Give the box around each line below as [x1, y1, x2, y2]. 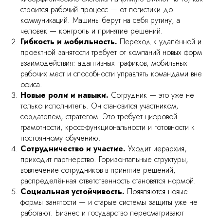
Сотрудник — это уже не [109, 90, 194, 101]
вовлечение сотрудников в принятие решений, [20, 164, 176, 176]
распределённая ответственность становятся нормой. [20, 175, 196, 187]
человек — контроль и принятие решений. [20, 25, 163, 37]
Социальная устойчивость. [20, 186, 125, 198]
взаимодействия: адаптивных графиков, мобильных [20, 57, 187, 69]
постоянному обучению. [20, 132, 101, 144]
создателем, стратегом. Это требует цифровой [20, 111, 177, 123]
